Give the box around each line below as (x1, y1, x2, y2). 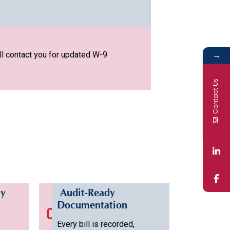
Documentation (57, 201, 128, 213)
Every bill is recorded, (57, 219, 135, 229)
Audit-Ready (57, 188, 116, 201)
